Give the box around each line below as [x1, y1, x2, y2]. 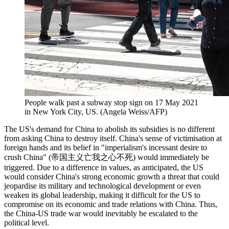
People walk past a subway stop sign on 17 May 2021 [25, 98, 198, 107]
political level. [4, 218, 49, 227]
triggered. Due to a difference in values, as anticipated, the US [4, 163, 203, 172]
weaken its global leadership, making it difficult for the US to [4, 190, 200, 199]
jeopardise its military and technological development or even [4, 181, 201, 190]
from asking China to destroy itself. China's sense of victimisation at [4, 133, 222, 143]
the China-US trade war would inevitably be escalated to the [4, 209, 198, 218]
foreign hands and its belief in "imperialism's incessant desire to [4, 143, 207, 152]
